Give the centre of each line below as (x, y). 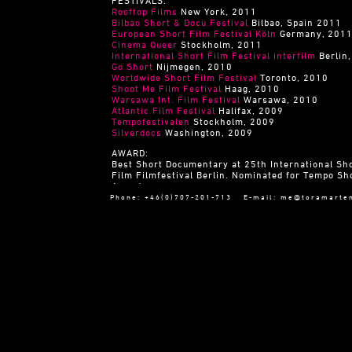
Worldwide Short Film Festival (184, 77)
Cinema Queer (145, 44)
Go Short (132, 66)
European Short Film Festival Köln (194, 33)
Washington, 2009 (207, 132)
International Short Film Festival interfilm (214, 55)
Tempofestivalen (151, 121)
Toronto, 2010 (293, 77)
